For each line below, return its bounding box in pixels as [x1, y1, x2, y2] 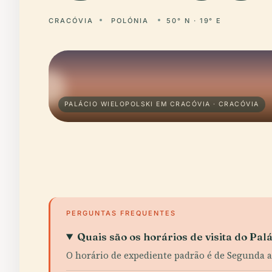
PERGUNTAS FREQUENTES [66, 209, 176, 217]
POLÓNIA [110, 16, 149, 25]
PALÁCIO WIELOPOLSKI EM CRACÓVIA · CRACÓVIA [64, 100, 259, 108]
